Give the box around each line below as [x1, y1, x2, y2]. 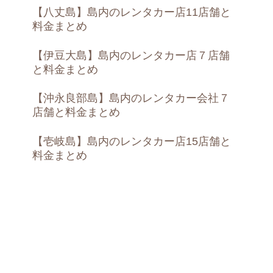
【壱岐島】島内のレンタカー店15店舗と [32, 135, 231, 148]
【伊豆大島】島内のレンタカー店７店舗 [32, 49, 230, 62]
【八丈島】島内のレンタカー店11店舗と [32, 5, 231, 18]
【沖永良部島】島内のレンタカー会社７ [32, 92, 230, 105]
